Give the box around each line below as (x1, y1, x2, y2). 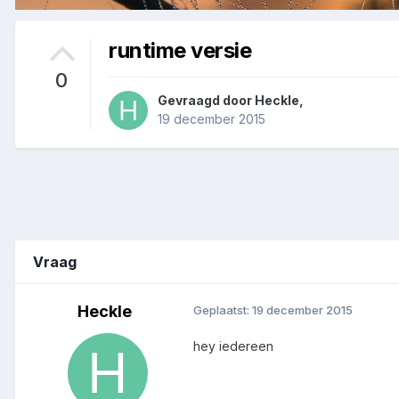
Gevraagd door (158, 92, 255, 108)
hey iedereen (193, 338, 273, 354)
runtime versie (109, 37, 252, 63)
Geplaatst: (193, 302, 252, 317)
